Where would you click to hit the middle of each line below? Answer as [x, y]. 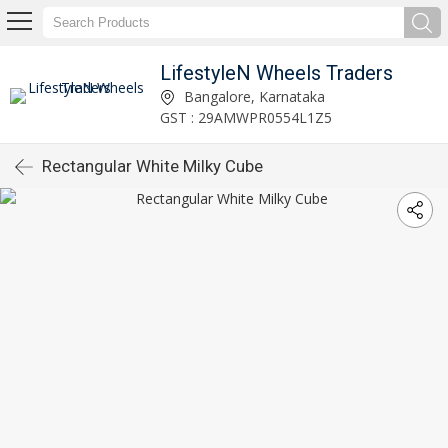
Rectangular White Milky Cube [152, 166]
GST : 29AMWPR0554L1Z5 [246, 117]
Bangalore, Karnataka [253, 96]
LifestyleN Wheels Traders [277, 72]
